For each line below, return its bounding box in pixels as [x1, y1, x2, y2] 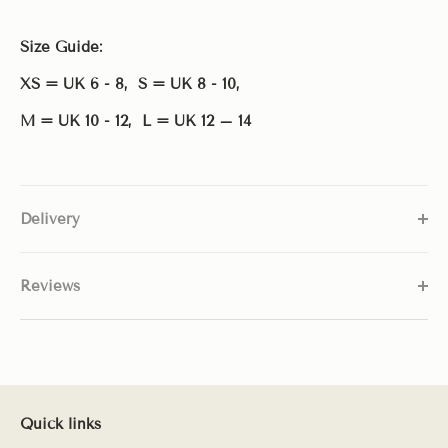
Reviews [20, 276, 80, 295]
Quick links [20, 414, 101, 433]
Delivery [20, 209, 80, 228]
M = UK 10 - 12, [20, 111, 142, 130]
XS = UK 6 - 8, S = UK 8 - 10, [20, 74, 250, 93]
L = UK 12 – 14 [142, 111, 251, 130]
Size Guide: [20, 37, 102, 56]
